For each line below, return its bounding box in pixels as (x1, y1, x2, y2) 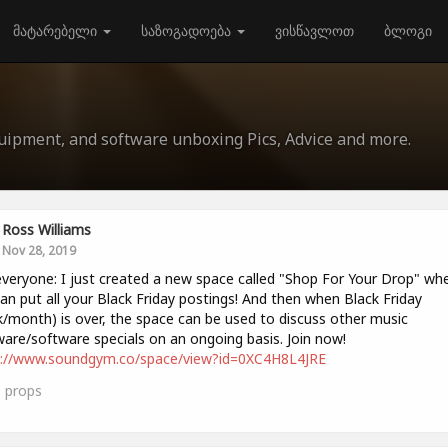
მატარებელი (13, 21, 101, 40)
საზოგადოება (141, 21, 235, 40)
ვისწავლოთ (275, 21, 354, 40)
